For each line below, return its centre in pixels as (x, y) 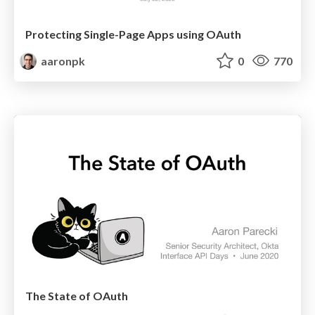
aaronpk (62, 60)
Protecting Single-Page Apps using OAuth (133, 34)
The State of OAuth (77, 295)
